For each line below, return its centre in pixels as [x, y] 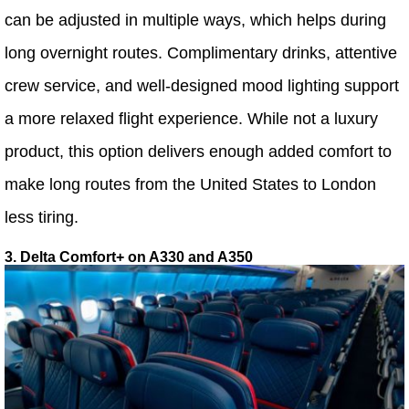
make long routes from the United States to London [190, 185]
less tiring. [42, 218]
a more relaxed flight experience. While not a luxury [191, 119]
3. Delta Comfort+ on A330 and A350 [129, 257]
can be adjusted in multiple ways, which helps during [195, 21]
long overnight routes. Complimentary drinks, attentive [201, 53]
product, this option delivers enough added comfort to [198, 152]
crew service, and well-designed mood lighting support [202, 86]
